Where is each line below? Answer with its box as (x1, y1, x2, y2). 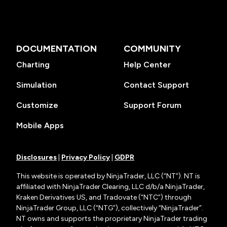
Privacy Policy (61, 153, 110, 162)
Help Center (124, 60, 171, 69)
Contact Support (124, 80, 189, 90)
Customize (16, 100, 58, 110)
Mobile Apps (16, 121, 64, 130)
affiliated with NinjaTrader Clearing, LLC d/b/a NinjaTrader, (16, 182, 205, 191)
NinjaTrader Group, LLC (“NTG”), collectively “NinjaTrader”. (16, 204, 203, 212)
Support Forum (124, 100, 181, 110)
